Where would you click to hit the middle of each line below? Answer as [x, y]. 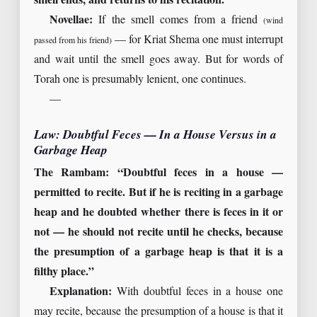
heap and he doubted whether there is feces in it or [158, 213]
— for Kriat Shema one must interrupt [197, 40]
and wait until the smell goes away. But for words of [158, 60]
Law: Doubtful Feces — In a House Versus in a [155, 136]
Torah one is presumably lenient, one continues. [140, 80]
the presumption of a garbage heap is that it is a [158, 253]
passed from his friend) [73, 41]
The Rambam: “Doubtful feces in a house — [158, 173]
